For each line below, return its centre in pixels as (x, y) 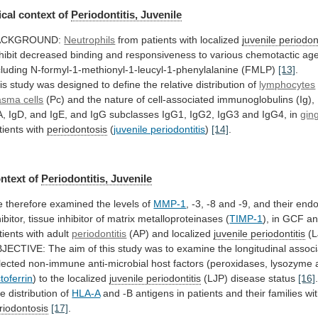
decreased (44, 55)
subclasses (135, 115)
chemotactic (273, 55)
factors (189, 263)
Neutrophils (90, 40)
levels (127, 203)
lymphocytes (287, 85)
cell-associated (181, 100)
